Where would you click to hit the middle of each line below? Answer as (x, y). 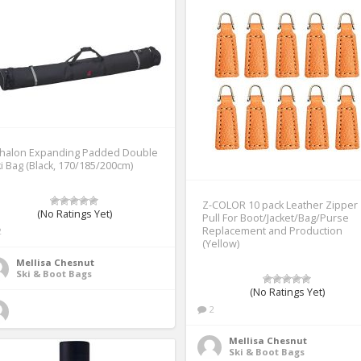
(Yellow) (221, 243)
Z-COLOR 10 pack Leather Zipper (280, 205)
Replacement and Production (272, 230)
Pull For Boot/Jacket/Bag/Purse (276, 218)
